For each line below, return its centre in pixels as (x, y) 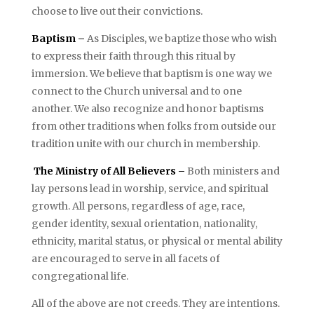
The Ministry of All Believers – (110, 171)
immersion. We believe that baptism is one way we (151, 74)
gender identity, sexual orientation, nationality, (144, 224)
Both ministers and (233, 171)
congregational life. (80, 276)
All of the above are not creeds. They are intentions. (155, 303)
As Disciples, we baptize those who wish (182, 39)
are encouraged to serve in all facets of (125, 259)
